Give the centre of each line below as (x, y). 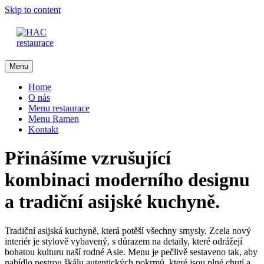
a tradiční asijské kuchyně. (112, 202)
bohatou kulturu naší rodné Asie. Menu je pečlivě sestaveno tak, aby (131, 252)
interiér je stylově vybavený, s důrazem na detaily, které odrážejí (123, 241)
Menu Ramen (54, 119)
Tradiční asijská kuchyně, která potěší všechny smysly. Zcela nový (128, 230)
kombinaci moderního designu (127, 180)
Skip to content (33, 10)
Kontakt (43, 129)
